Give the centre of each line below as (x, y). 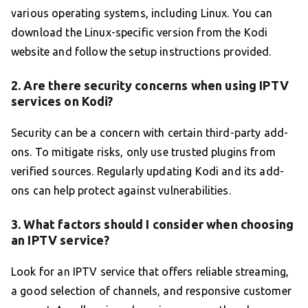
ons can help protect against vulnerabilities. (121, 190)
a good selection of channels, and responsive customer (151, 290)
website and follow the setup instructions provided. (141, 51)
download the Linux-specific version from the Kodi (140, 32)
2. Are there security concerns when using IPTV (150, 85)
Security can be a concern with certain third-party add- (150, 132)
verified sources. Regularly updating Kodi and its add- (148, 171)
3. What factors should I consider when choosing (153, 224)
